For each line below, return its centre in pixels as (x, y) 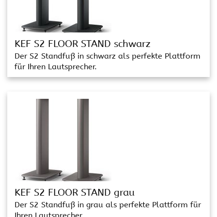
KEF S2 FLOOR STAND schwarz (82, 44)
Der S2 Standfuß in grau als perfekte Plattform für (108, 205)
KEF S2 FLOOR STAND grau (75, 193)
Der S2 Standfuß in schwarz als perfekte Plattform (108, 56)
